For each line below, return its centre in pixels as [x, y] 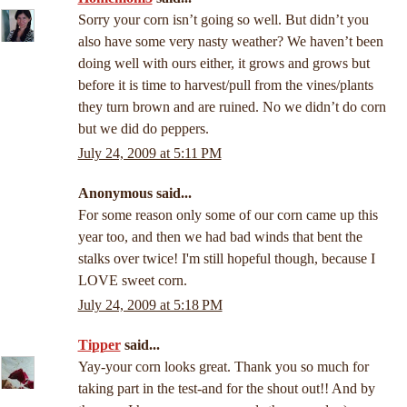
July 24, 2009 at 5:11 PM [149, 154]
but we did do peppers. [143, 129]
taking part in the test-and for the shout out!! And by [226, 389]
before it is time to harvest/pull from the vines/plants [225, 85]
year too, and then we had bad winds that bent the [220, 237]
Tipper [99, 345]
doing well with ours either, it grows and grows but [223, 64]
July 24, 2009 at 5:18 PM [150, 305]
